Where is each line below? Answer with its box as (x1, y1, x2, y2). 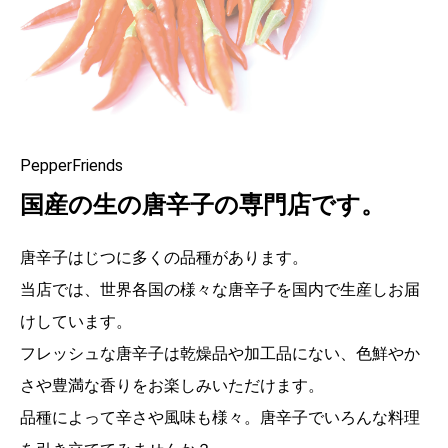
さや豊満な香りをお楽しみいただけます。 (20, 375, 324, 395)
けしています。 (20, 311, 132, 331)
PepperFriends (20, 155, 123, 175)
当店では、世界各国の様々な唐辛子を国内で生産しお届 (20, 279, 420, 299)
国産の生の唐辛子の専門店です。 (20, 191, 385, 220)
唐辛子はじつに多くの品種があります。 (20, 247, 308, 267)
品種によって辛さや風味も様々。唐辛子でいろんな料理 (20, 407, 420, 427)
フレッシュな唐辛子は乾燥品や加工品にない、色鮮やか (20, 343, 420, 363)
